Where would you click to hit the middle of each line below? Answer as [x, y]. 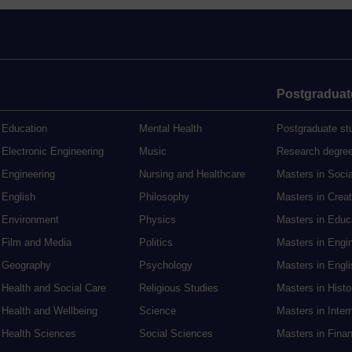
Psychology [166, 265]
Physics [158, 219]
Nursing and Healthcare [192, 174]
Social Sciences [176, 333]
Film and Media [37, 242]
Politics [156, 242]
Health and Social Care [54, 288]
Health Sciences [39, 333]
